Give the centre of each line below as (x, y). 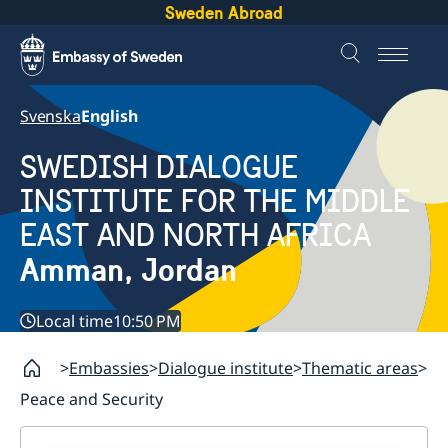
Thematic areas (360, 368)
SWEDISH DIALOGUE (159, 168)
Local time (74, 321)
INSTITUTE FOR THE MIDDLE (215, 202)
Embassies (109, 368)
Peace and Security (91, 399)
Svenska (50, 116)
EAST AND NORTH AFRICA (195, 236)
